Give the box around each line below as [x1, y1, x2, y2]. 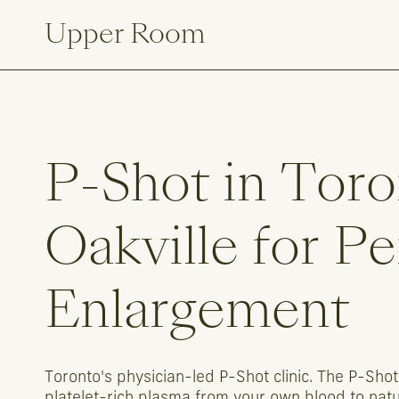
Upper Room [45, 14, 206, 53]
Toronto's [45, 370, 112, 386]
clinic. [273, 370, 313, 386]
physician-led [117, 370, 215, 386]
